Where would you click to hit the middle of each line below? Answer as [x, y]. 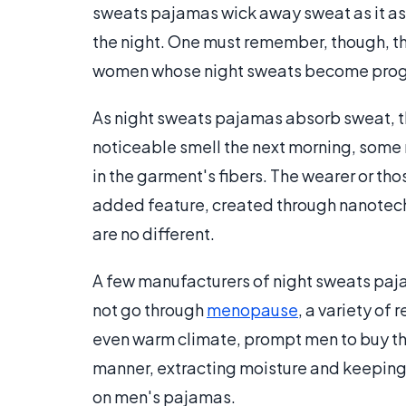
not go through [150, 310]
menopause [252, 310]
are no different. [154, 234]
